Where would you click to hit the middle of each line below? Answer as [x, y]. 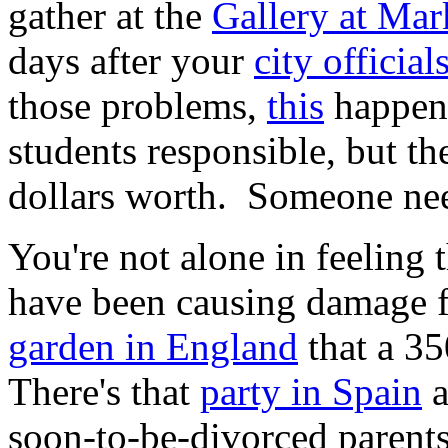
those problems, [137, 105]
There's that [104, 391]
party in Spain [311, 391]
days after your [131, 60]
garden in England [153, 346]
